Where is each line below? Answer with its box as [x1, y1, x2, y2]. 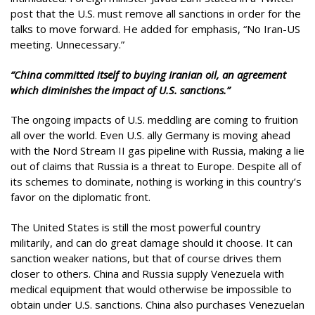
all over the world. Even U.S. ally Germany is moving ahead [11, 128, 290, 142]
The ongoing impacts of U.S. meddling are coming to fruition [11, 112, 298, 127]
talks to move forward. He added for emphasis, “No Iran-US [11, 22, 300, 36]
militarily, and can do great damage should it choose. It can [11, 235, 292, 250]
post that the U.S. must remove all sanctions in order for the [11, 6, 301, 20]
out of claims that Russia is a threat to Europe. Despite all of [11, 159, 301, 173]
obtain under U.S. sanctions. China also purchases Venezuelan [11, 297, 304, 311]
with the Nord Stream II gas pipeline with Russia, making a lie [11, 143, 304, 157]
